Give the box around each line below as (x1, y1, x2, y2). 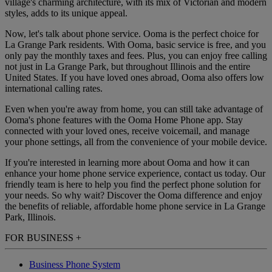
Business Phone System (29, 259, 120, 270)
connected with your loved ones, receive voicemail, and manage (5, 126, 250, 137)
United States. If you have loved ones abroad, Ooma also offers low (5, 72, 264, 83)
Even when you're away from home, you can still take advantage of (5, 104, 263, 115)
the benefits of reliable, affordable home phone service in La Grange (5, 201, 265, 212)
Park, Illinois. (5, 212, 56, 223)
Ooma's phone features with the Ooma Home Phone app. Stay (5, 115, 243, 126)
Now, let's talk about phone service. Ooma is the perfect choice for (5, 29, 259, 39)
